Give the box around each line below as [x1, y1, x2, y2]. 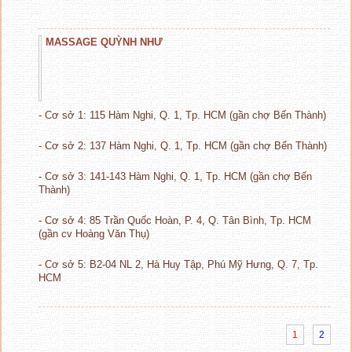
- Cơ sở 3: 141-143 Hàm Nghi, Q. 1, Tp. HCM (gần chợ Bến [38, 170, 312, 182]
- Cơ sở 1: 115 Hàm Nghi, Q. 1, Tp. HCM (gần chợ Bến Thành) [38, 108, 326, 121]
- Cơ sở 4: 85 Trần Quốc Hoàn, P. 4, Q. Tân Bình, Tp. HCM [38, 214, 311, 226]
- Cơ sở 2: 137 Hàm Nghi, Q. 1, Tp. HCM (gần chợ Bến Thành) [38, 139, 327, 152]
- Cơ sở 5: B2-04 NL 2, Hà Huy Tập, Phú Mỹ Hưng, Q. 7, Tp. [38, 258, 318, 270]
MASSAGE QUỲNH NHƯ [46, 35, 163, 48]
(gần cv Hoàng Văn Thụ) [38, 227, 149, 240]
